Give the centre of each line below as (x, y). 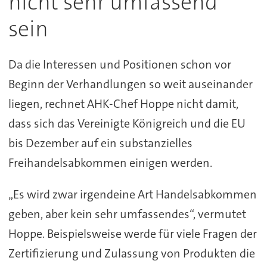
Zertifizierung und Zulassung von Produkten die (131, 253)
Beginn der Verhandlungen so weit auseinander (130, 84)
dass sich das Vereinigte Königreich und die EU (127, 123)
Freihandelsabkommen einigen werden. (110, 162)
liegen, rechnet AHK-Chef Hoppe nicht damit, (123, 103)
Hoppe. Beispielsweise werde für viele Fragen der (132, 233)
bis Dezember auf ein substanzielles (100, 143)
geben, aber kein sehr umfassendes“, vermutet (127, 214)
